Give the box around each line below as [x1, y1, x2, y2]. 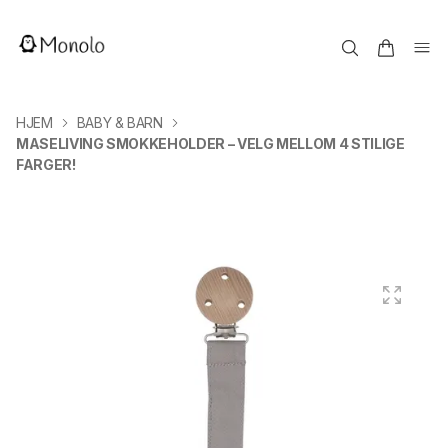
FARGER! [16, 156, 76, 173]
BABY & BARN [76, 114, 163, 131]
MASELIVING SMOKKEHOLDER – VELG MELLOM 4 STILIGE [16, 135, 405, 152]
